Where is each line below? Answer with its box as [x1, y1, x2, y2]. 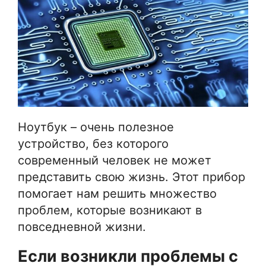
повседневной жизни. [18, 219, 146, 234]
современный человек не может [18, 153, 211, 167]
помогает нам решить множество [18, 186, 217, 201]
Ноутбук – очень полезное [18, 119, 174, 134]
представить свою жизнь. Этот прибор [18, 169, 245, 184]
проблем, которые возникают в [18, 202, 202, 217]
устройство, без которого [18, 136, 169, 151]
